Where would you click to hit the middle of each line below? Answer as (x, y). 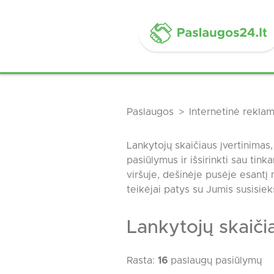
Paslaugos (150, 112)
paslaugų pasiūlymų (215, 261)
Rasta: (142, 261)
